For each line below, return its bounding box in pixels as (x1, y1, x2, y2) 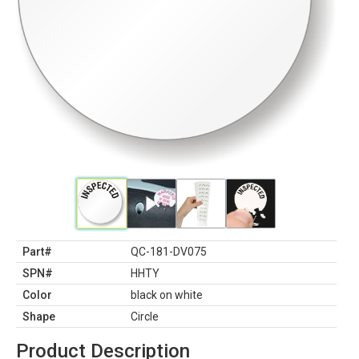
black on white (131, 288, 203, 301)
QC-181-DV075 (131, 245, 207, 258)
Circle (131, 310, 159, 323)
